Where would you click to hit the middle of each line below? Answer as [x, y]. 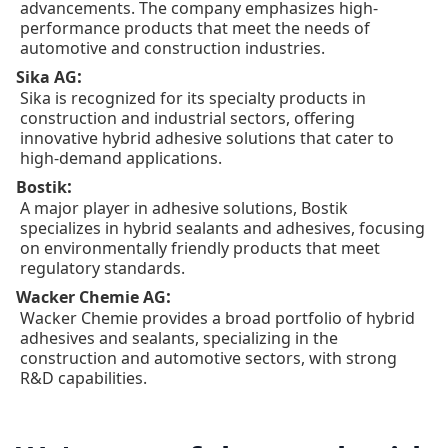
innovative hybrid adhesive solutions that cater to [207, 138]
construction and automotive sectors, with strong [208, 358]
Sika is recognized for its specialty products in [193, 98]
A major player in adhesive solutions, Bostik [184, 208]
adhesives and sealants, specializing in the [179, 338]
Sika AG [46, 77]
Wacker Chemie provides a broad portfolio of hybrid [217, 318]
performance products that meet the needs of [195, 28]
